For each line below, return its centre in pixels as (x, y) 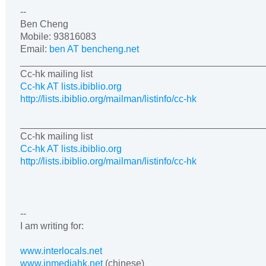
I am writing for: (52, 226)
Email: (35, 49)
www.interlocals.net (61, 251)
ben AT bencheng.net (94, 49)
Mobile (34, 36)
